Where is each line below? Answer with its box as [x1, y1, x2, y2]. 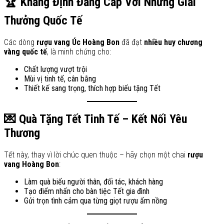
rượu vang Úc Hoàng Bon [36, 37, 119, 47]
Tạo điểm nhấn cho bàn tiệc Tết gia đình [24, 186, 149, 196]
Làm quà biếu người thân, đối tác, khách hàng [24, 177, 163, 187]
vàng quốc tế [4, 47, 47, 57]
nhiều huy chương [144, 37, 202, 47]
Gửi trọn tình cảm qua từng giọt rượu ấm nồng [24, 196, 167, 206]
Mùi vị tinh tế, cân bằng [24, 74, 96, 84]
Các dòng [4, 37, 36, 47]
